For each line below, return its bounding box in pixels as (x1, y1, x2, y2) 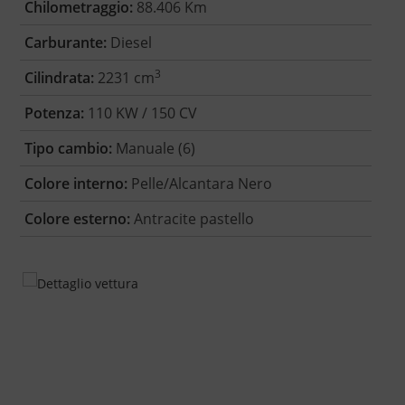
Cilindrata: (24, 68, 94, 89)
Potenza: (24, 103, 84, 124)
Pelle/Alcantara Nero (127, 174, 272, 194)
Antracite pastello (129, 209, 254, 230)
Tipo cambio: (24, 138, 112, 159)
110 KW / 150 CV (83, 103, 197, 124)
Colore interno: (24, 174, 127, 194)
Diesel (106, 33, 152, 53)
